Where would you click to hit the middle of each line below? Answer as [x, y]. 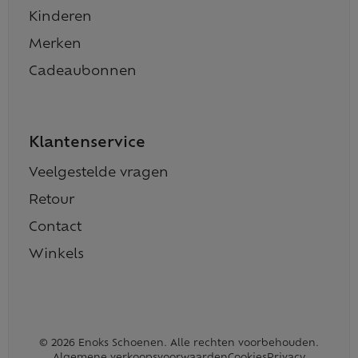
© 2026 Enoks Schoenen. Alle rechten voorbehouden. [179, 343]
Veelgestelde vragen [99, 173]
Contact [55, 227]
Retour [52, 200]
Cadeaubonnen [83, 72]
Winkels [56, 255]
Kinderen [60, 17]
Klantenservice [87, 143]
